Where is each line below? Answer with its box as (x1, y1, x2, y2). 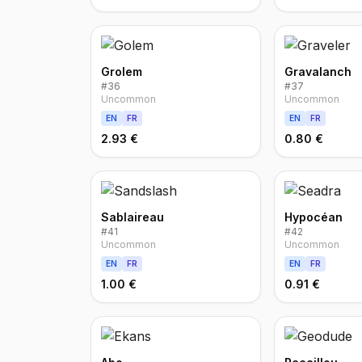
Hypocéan (284, 210, 343, 224)
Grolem (101, 65, 142, 78)
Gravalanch (284, 65, 352, 78)
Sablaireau (101, 210, 164, 224)
